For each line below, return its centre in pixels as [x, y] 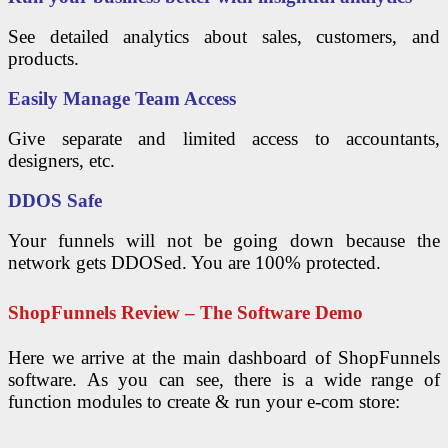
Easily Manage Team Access [122, 99]
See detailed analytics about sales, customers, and [224, 37]
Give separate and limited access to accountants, [224, 139]
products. [43, 59]
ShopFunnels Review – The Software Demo [185, 313]
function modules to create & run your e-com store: [204, 402]
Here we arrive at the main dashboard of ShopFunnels [224, 358]
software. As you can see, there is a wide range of [224, 380]
